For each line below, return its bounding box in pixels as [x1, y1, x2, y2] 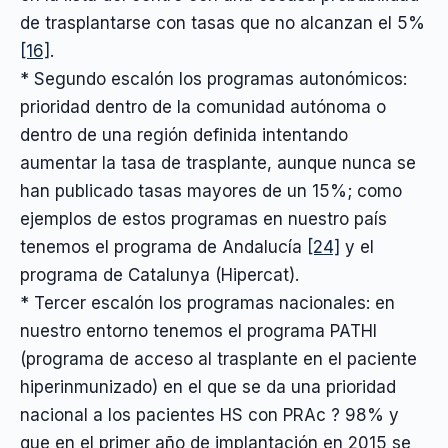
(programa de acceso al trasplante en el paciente [20, 349, 417, 370]
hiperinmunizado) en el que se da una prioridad [20, 377, 396, 398]
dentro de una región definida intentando [20, 125, 348, 146]
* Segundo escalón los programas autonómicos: [20, 69, 407, 90]
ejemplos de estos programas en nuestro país [20, 209, 387, 230]
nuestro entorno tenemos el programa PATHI [20, 321, 377, 342]
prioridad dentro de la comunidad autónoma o [20, 97, 386, 118]
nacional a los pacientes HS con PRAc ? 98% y [20, 405, 399, 426]
